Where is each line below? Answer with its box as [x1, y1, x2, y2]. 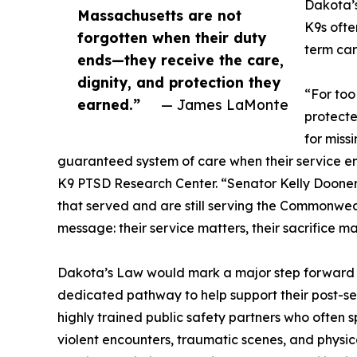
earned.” [77, 96, 140, 114]
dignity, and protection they [77, 73, 280, 92]
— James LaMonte [161, 96, 288, 114]
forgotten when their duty [77, 29, 266, 47]
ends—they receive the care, [77, 51, 284, 69]
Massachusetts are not [77, 6, 241, 25]
